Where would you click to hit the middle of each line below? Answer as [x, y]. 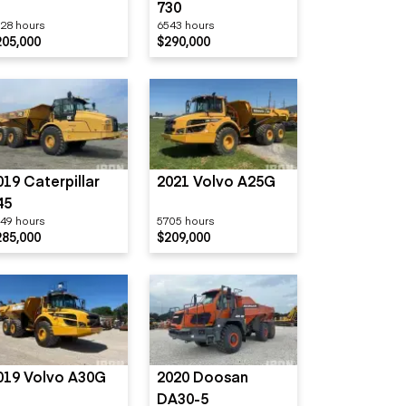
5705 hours [186, 220]
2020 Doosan [203, 376]
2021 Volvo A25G [216, 180]
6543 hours [186, 24]
